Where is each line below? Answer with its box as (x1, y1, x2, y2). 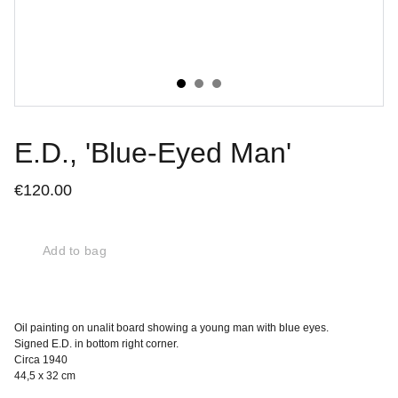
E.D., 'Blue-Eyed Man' (14, 137, 291, 169)
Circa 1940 (14, 354, 68, 366)
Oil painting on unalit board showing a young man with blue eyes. (14, 322, 331, 334)
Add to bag (43, 243, 107, 258)
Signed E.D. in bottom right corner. (14, 338, 179, 350)
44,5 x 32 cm (14, 370, 76, 382)
